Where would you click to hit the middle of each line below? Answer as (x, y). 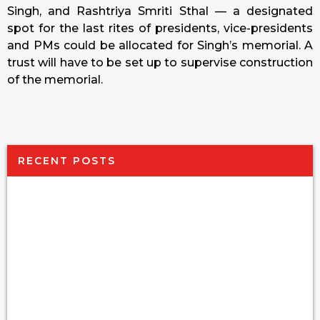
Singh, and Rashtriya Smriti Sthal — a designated (160, 11)
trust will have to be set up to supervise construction (160, 63)
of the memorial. (55, 80)
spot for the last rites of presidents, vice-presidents (160, 29)
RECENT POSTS (67, 160)
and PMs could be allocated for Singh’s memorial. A (160, 46)
